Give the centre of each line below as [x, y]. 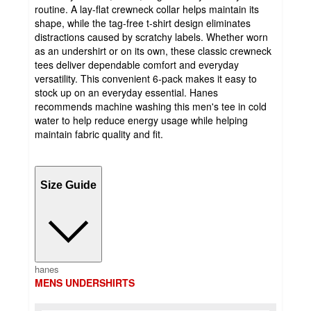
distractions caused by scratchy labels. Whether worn [151, 37]
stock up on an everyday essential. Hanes [126, 93]
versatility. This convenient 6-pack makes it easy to [146, 79]
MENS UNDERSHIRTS [85, 283]
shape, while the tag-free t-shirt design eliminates [143, 23]
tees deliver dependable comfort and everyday [137, 65]
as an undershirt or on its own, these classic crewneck [153, 51]
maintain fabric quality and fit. [99, 134]
